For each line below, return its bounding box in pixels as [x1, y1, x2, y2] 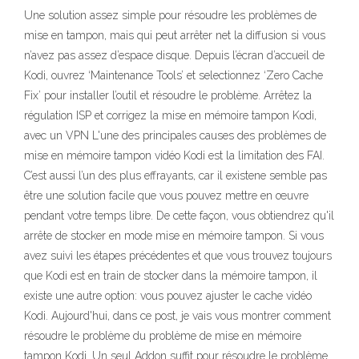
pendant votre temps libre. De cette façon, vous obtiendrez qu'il [24, 209, 334, 222]
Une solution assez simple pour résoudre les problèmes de [24, 9, 317, 22]
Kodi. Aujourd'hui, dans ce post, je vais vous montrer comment [24, 309, 331, 322]
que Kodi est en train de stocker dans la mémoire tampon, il [24, 269, 317, 282]
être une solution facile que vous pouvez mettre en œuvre [24, 189, 309, 202]
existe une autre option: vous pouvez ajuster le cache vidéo [24, 289, 312, 302]
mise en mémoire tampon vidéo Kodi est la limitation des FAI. [24, 149, 325, 162]
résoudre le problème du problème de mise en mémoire [24, 329, 301, 342]
